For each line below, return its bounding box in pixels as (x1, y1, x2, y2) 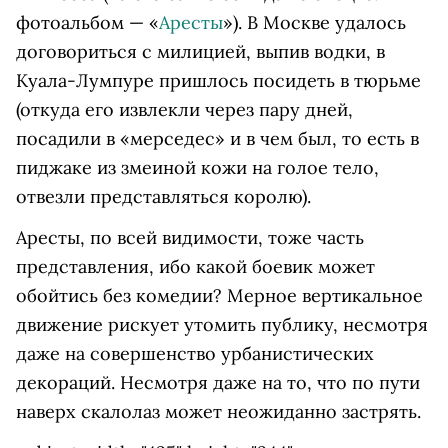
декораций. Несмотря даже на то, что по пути (16, 371, 420, 394)
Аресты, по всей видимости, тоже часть (16, 226, 364, 249)
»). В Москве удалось (223, 11, 406, 34)
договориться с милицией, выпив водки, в (16, 40, 385, 63)
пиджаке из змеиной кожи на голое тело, (16, 156, 379, 179)
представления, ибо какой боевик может (16, 255, 375, 278)
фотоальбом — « (16, 11, 159, 34)
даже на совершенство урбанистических (16, 342, 374, 365)
